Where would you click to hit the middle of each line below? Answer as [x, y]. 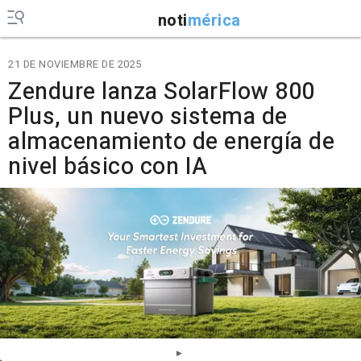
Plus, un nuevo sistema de [148, 117]
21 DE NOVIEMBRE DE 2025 [75, 64]
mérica [214, 20]
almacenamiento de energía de [171, 142]
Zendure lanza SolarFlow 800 [162, 92]
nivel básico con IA [108, 167]
